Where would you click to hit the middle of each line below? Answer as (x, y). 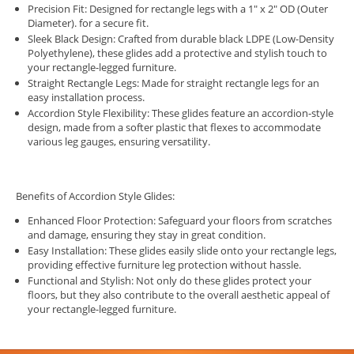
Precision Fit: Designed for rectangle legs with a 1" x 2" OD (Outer (178, 9)
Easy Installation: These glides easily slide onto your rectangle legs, (182, 251)
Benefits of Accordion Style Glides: (95, 196)
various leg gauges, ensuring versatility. (119, 142)
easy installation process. (86, 98)
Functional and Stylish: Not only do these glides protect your (169, 281)
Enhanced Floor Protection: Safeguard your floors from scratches (180, 221)
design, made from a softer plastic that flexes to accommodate (174, 128)
